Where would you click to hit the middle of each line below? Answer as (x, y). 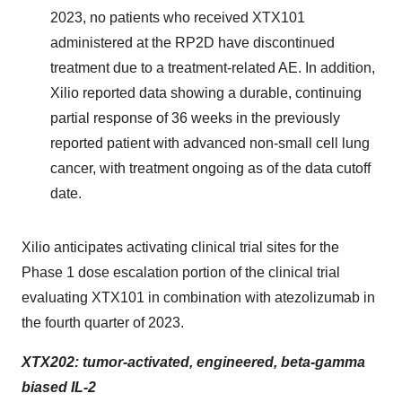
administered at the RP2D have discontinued (192, 43)
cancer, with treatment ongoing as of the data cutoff (210, 168)
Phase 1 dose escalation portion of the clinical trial (181, 272)
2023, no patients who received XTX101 (178, 17)
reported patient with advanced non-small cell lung (210, 143)
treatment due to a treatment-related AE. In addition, (213, 68)
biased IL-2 (59, 387)
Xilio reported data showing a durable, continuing (206, 93)
